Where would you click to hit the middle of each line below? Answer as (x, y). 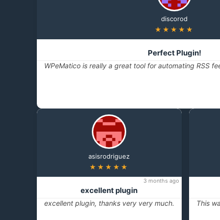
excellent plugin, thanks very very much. (109, 203)
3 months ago (161, 181)
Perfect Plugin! (174, 53)
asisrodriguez (109, 156)
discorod (174, 19)
